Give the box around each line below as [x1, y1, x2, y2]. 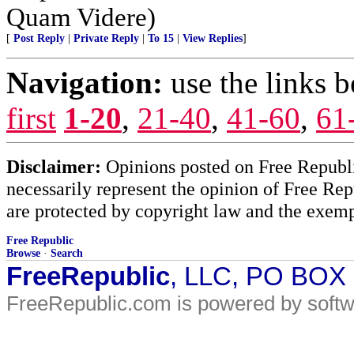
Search [51, 247, 83, 259]
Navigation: [6, 66, 163, 100]
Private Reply [73, 32, 139, 44]
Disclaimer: [6, 156, 101, 177]
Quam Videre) [6, 2, 156, 32]
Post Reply [13, 32, 65, 44]
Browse [6, 247, 40, 259]
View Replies [183, 32, 243, 44]
